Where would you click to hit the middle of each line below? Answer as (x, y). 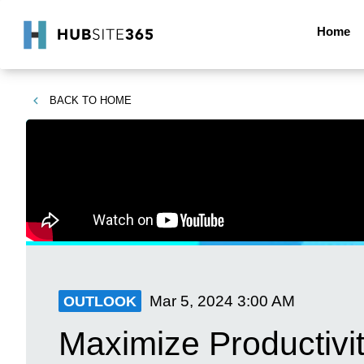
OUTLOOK (100, 301)
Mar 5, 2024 (191, 301)
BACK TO (73, 100)
